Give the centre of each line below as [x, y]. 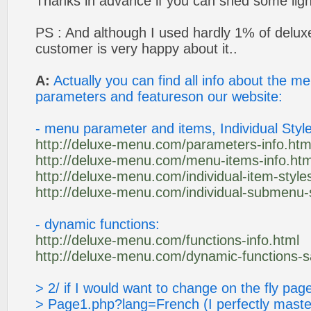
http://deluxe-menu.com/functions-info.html [167, 240]
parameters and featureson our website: [159, 96]
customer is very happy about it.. [136, 49]
